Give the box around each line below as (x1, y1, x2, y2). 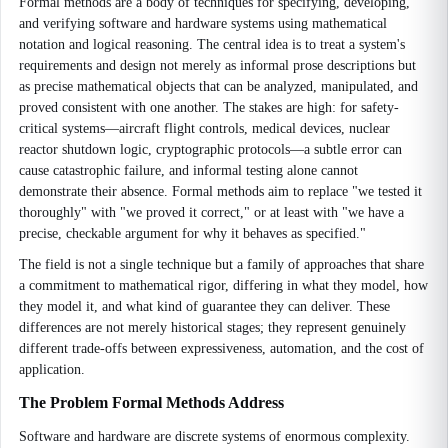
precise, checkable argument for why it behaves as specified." (19, 226, 366, 241)
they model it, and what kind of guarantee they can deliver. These (19, 299, 390, 314)
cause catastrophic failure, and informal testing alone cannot (19, 163, 358, 178)
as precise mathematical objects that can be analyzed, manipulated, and (19, 79, 418, 94)
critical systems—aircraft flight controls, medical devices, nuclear (19, 121, 390, 136)
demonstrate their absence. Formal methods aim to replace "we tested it (19, 184, 422, 199)
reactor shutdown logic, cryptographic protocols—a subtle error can (19, 142, 402, 157)
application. (19, 362, 85, 377)
